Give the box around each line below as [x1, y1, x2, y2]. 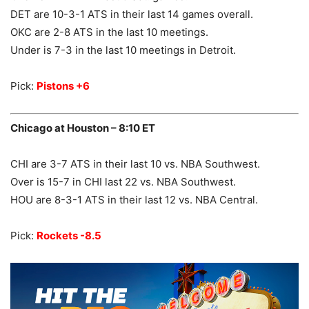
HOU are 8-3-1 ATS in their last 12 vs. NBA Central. [10, 193, 258, 207]
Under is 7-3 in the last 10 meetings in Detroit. [10, 43, 236, 57]
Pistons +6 [37, 79, 90, 92]
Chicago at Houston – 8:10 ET [10, 121, 155, 135]
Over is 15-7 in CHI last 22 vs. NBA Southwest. [10, 175, 236, 189]
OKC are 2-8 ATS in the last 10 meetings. [10, 25, 208, 39]
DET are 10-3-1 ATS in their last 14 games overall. [10, 7, 253, 21]
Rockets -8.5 [37, 229, 101, 243]
